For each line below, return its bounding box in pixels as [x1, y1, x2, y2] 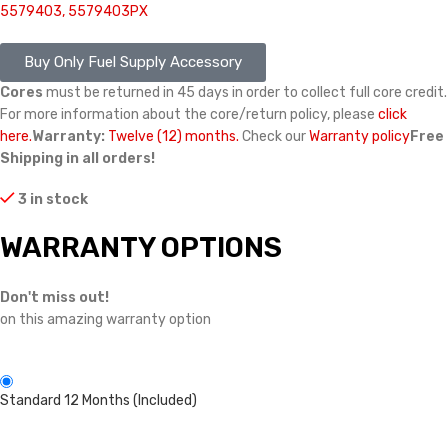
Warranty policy [309, 127, 410, 145]
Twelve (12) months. [108, 127, 239, 145]
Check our [239, 127, 309, 145]
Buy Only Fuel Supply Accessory [24, 52, 242, 71]
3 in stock [18, 190, 89, 208]
